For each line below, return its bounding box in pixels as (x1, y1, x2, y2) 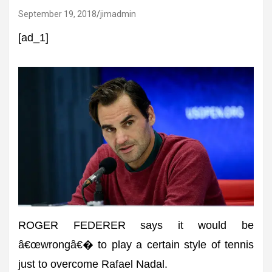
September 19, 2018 (18, 9, 97, 19)
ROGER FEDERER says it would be (18, 219, 254, 232)
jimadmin (100, 9, 136, 19)
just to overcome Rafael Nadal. (18, 258, 168, 271)
